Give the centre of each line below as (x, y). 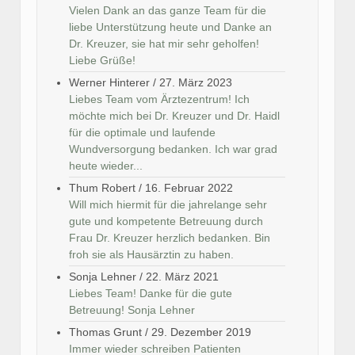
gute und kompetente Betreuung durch (166, 221)
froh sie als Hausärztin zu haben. (151, 255)
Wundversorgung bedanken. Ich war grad (173, 149)
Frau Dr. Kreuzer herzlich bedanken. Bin (170, 238)
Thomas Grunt (105, 332)
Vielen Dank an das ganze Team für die (168, 11)
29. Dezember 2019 (201, 332)
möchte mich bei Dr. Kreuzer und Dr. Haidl (174, 116)
